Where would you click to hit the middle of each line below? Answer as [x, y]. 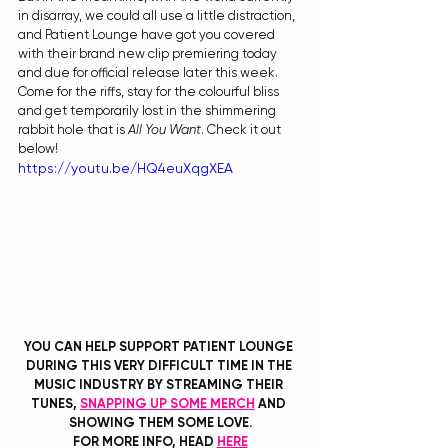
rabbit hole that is [73, 130]
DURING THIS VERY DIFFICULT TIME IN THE [160, 366]
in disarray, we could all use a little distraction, [158, 16]
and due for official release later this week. [149, 73]
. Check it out [242, 130]
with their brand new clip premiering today [149, 54]
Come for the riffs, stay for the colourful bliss [150, 92]
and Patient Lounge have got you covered [148, 35]
